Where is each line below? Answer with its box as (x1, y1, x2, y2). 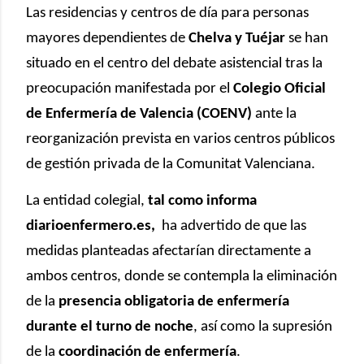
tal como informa (148, 193, 257, 209)
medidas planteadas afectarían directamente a (26, 243, 311, 259)
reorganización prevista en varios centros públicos (26, 131, 335, 147)
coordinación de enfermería (58, 344, 236, 360)
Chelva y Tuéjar (188, 30, 285, 46)
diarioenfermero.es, (26, 218, 158, 234)
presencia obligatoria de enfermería (58, 293, 289, 310)
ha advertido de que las (158, 218, 306, 234)
